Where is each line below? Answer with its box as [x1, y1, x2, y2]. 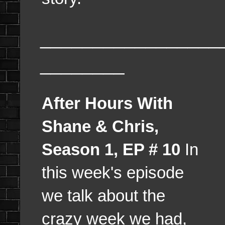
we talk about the [42, 186, 165, 205]
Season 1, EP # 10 [42, 140, 180, 159]
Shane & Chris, [42, 117, 159, 136]
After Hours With [42, 94, 173, 113]
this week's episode [42, 163, 184, 182]
